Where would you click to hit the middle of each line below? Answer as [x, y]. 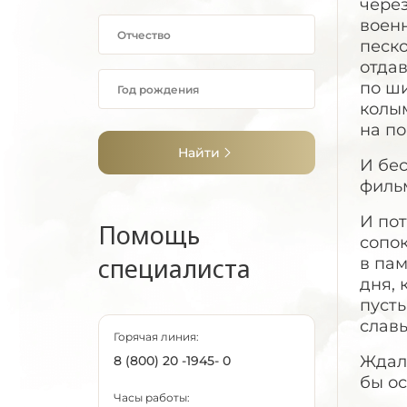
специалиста [174, 268]
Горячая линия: [156, 337]
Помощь [149, 235]
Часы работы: [152, 397]
